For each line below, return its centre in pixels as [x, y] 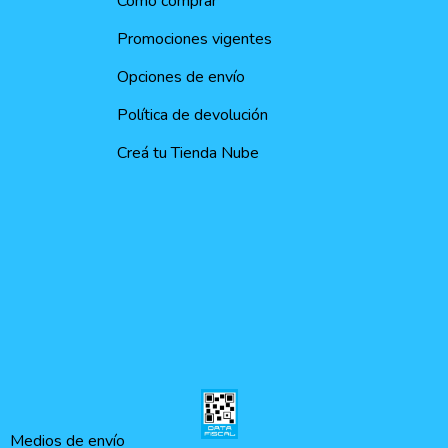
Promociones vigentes [195, 39]
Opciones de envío [181, 77]
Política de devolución [193, 115]
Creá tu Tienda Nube [188, 153]
